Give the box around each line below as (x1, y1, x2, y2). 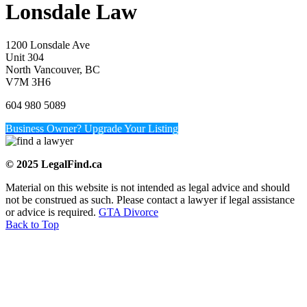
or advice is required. (5, 206, 99, 219)
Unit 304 (5, 51, 44, 64)
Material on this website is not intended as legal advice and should (5, 182, 290, 194)
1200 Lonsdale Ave (5, 39, 90, 51)
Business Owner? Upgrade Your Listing (5, 123, 178, 135)
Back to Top (5, 219, 59, 231)
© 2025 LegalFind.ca (5, 158, 102, 171)
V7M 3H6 (5, 76, 51, 88)
